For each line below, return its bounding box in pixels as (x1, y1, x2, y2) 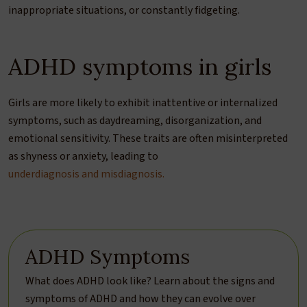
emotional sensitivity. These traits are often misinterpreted (8, 131, 288, 146)
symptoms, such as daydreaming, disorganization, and (8, 113, 262, 128)
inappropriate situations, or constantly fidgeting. (8, 3, 242, 18)
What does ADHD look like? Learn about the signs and (25, 273, 275, 288)
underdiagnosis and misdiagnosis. (8, 167, 164, 182)
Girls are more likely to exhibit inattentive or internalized (8, 95, 278, 110)
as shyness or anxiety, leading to (8, 149, 158, 164)
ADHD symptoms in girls (8, 51, 271, 81)
